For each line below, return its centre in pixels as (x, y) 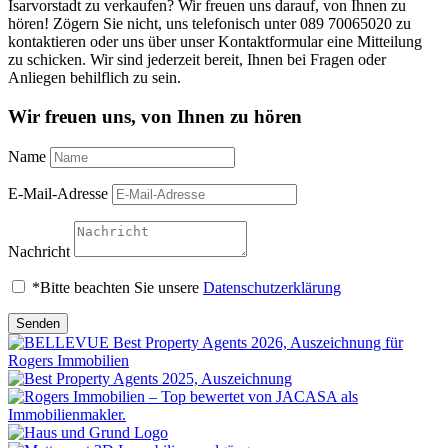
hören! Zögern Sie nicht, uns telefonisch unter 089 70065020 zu (209, 24)
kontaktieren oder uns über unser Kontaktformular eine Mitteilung (215, 42)
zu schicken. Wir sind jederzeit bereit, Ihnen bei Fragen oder (197, 60)
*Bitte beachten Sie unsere (117, 287)
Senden (38, 323)
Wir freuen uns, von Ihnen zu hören (155, 117)
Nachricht (39, 251)
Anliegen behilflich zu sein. (94, 78)
